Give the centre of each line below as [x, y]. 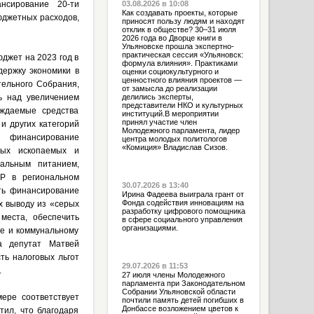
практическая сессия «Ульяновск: [182, 55]
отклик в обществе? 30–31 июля [179, 29]
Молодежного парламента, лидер [180, 130]
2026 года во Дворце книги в [172, 38]
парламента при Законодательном [183, 283]
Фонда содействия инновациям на [183, 203]
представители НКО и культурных [182, 105]
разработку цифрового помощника [183, 211]
